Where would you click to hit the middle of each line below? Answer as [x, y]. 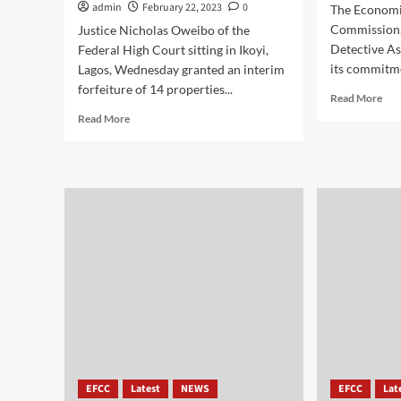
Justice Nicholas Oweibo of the [164, 30]
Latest [145, 389]
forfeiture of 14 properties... [155, 89]
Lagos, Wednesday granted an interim [181, 69]
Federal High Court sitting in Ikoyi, [173, 50]
